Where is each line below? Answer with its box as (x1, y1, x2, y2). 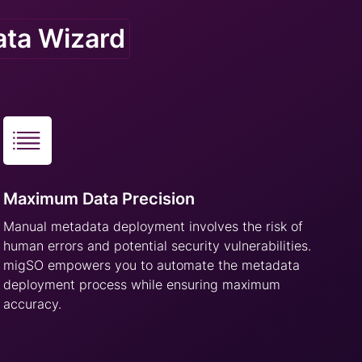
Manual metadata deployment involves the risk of (3, 218, 304, 234)
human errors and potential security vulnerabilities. (3, 238, 312, 254)
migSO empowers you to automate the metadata (3, 257, 301, 273)
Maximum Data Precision (3, 189, 196, 208)
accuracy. (3, 296, 62, 312)
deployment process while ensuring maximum (3, 276, 281, 293)
